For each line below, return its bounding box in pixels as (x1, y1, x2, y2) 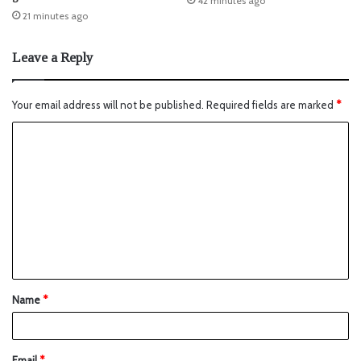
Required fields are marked (206, 98, 336, 111)
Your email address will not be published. (12, 98, 204, 111)
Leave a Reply (12, 49, 93, 65)
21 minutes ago (23, 9, 88, 22)
